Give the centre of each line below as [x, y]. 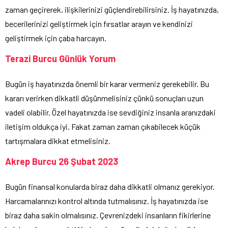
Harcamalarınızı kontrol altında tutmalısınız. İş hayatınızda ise [107, 201]
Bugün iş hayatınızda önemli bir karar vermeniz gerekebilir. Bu [107, 84]
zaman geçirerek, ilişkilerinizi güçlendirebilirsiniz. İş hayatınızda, [112, 10]
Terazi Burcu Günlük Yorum [60, 59]
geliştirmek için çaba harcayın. [56, 38]
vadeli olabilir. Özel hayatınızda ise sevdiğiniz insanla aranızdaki [110, 112]
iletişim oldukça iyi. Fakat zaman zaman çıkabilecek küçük [103, 127]
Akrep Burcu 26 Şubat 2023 [62, 162]
